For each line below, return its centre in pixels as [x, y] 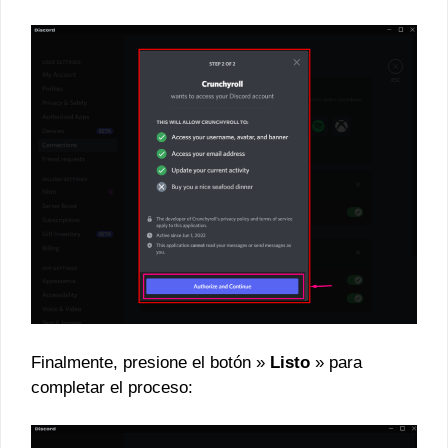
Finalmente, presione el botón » [150, 362]
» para [336, 362]
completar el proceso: [112, 387]
